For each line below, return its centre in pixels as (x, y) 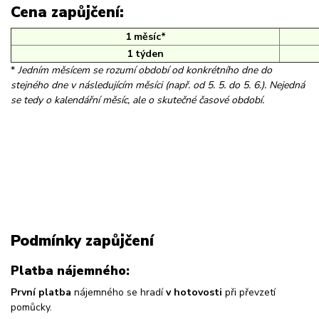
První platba (41, 292)
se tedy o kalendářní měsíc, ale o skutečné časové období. (139, 100)
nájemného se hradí (119, 292)
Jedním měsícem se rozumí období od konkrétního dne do (145, 70)
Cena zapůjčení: (67, 12)
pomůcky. (31, 307)
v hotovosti (194, 292)
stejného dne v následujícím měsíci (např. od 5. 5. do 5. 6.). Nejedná (158, 85)
